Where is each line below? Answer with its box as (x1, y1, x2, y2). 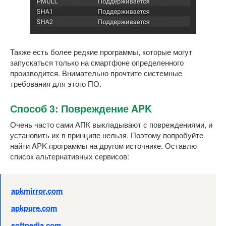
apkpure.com (11, 202, 57, 213)
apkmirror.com (11, 185, 63, 196)
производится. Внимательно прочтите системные (10, 67, 182, 78)
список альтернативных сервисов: (10, 150, 129, 161)
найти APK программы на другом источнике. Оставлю (10, 140, 197, 151)
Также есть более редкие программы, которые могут (10, 46, 192, 57)
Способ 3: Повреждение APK (10, 101, 152, 116)
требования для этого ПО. (10, 78, 101, 89)
